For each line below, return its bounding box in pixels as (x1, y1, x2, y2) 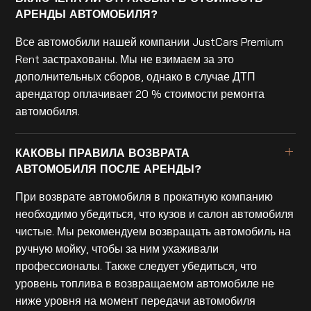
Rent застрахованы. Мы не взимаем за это (15, 51, 235, 66)
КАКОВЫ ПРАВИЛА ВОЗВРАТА (15, 146, 190, 160)
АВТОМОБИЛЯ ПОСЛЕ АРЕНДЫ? (15, 162, 202, 176)
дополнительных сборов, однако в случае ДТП (15, 69, 256, 83)
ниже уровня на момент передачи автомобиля (15, 293, 256, 308)
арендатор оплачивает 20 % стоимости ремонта (15, 86, 265, 101)
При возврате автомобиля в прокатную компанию (15, 189, 274, 203)
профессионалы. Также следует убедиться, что (15, 258, 258, 273)
